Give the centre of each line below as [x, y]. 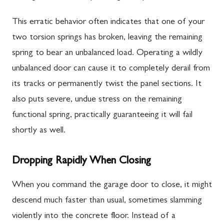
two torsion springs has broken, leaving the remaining [107, 38]
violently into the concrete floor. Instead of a [94, 216]
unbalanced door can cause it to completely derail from [111, 69]
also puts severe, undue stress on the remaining [97, 100]
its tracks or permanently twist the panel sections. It [107, 84]
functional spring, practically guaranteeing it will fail [102, 115]
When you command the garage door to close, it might [112, 185]
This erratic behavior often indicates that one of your [108, 22]
